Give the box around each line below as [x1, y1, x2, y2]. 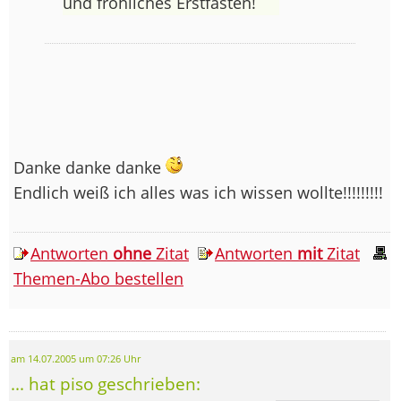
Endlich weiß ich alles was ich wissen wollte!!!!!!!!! [13, 182, 383, 204]
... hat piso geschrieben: [11, 372, 200, 396]
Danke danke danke [13, 157, 166, 179]
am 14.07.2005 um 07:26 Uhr [11, 353, 141, 366]
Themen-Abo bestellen [13, 268, 183, 290]
